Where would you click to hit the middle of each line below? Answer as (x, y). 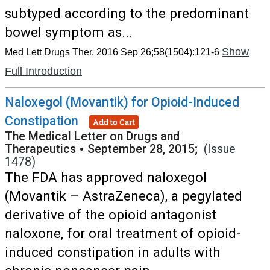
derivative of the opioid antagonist (111, 215)
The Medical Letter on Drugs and (92, 137)
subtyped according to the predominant (127, 13)
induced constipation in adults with (113, 252)
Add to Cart (114, 121)
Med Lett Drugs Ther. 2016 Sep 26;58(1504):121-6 (112, 52)
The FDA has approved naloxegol (106, 177)
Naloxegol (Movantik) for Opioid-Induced (122, 102)
